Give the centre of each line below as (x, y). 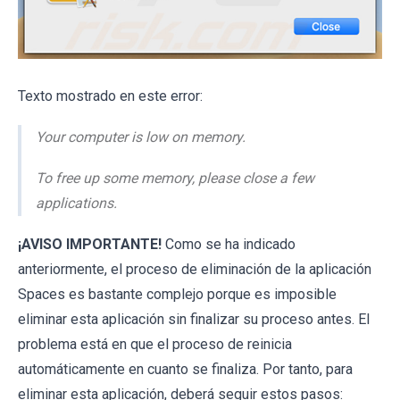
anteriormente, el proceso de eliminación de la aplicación (195, 270)
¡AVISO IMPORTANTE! (90, 245)
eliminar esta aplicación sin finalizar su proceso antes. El (194, 320)
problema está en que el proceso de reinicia (155, 345)
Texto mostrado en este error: (110, 96)
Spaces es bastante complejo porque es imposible (177, 295)
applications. (76, 204)
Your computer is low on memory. (141, 137)
